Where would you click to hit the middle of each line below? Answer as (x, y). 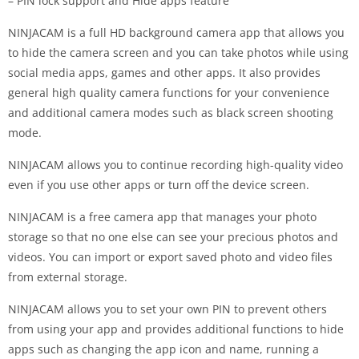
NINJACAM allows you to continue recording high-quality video (175, 164)
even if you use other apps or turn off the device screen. (159, 184)
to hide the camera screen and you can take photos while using (178, 52)
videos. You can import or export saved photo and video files (170, 256)
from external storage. (68, 276)
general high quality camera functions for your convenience (169, 92)
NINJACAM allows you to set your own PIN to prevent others (167, 309)
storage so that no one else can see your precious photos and (173, 236)
